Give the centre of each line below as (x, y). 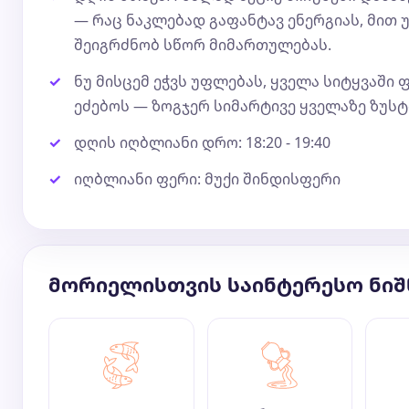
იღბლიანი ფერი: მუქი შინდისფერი (207, 179)
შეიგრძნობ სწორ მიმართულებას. (203, 45)
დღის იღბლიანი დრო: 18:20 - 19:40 (202, 142)
